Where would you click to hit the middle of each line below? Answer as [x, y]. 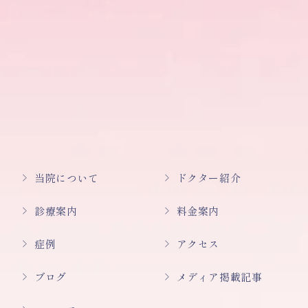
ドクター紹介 [209, 177]
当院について [67, 177]
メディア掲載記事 [219, 276]
